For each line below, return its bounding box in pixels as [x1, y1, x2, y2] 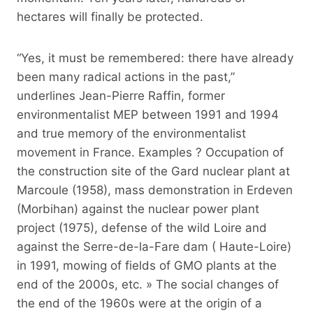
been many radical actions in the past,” [17, 69, 235, 84]
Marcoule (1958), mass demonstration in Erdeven [17, 182, 293, 197]
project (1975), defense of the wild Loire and [17, 220, 267, 235]
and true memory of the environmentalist [17, 126, 246, 140]
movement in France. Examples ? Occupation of [17, 145, 284, 159]
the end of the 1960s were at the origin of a [17, 296, 262, 310]
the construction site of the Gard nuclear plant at [17, 163, 290, 178]
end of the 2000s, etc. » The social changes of [17, 277, 279, 291]
